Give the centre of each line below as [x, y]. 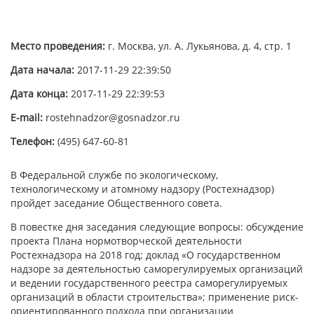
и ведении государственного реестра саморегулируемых [149, 283]
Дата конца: [41, 94]
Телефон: [34, 141]
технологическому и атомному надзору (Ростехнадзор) [142, 189]
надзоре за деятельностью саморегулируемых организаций [157, 269]
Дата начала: [44, 70]
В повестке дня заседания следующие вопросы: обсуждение [157, 227]
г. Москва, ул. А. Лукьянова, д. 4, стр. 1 [200, 46]
